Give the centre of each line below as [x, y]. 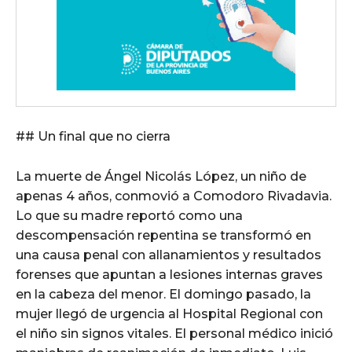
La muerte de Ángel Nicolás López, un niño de [161, 177]
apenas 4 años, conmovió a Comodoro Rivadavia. [174, 196]
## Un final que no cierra [93, 137]
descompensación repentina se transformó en [163, 236]
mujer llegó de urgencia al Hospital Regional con [169, 314]
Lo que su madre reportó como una [129, 216]
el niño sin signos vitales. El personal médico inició [174, 334]
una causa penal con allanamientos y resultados [169, 255]
